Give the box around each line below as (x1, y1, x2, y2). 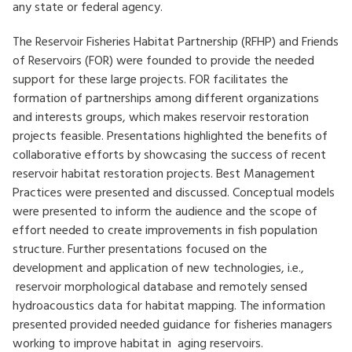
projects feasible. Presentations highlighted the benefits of (13, 126, 328, 145)
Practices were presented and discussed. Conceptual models (13, 182, 335, 201)
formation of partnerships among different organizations (13, 88, 319, 107)
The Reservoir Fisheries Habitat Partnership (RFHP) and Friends (13, 31, 339, 50)
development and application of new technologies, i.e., (13, 258, 304, 277)
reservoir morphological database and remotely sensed (13, 277, 307, 295)
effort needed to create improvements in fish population (13, 220, 317, 239)
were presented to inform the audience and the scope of (13, 201, 317, 220)
